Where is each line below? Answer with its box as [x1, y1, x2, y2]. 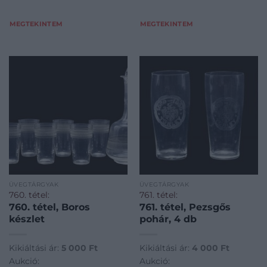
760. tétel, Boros [8, 201, 90, 213]
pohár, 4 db [139, 213, 197, 225]
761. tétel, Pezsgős [139, 201, 231, 213]
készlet [8, 213, 45, 225]
